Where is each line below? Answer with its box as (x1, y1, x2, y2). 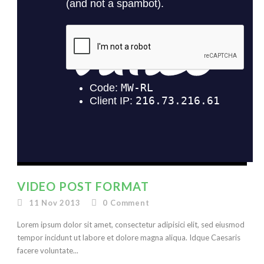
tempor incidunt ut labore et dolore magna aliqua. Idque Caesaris (17, 233, 240, 242)
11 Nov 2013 (28, 198, 81, 207)
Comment (110, 198, 150, 207)
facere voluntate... (17, 246, 78, 255)
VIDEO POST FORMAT (17, 179, 149, 193)
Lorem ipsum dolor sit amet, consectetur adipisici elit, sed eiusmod (17, 220, 245, 229)
